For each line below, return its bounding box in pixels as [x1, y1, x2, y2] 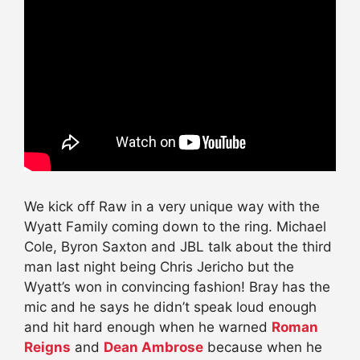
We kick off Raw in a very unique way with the [24, 198, 320, 215]
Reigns [24, 339, 71, 356]
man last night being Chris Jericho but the [24, 259, 294, 276]
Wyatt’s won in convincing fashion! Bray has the [24, 279, 330, 296]
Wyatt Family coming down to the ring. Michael [24, 219, 326, 235]
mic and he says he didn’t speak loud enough [24, 299, 317, 316]
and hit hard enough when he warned [24, 319, 272, 336]
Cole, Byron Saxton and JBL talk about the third [24, 239, 332, 256]
